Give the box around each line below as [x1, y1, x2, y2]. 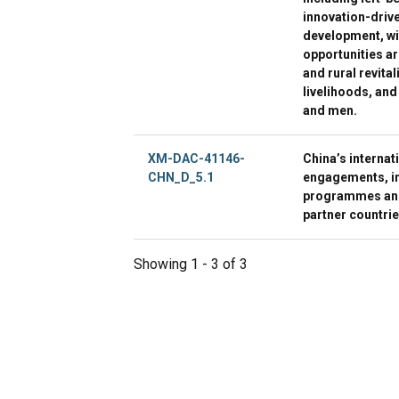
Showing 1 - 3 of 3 [134, 255, 248, 273]
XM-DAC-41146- [148, 151, 245, 166]
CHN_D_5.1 [148, 169, 214, 184]
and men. [303, 102, 357, 118]
